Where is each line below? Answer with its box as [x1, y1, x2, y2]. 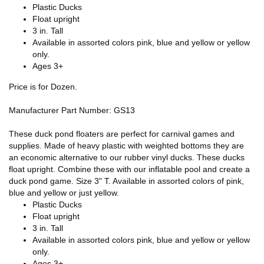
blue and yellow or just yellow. [9, 187, 119, 197]
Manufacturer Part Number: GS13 [9, 105, 135, 115]
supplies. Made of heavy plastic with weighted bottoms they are [9, 140, 244, 150]
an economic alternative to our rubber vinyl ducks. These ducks [9, 152, 245, 162]
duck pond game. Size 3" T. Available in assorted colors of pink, [9, 176, 244, 186]
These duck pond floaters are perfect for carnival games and [9, 128, 235, 138]
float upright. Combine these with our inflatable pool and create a [9, 164, 250, 174]
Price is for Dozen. [9, 81, 77, 91]
